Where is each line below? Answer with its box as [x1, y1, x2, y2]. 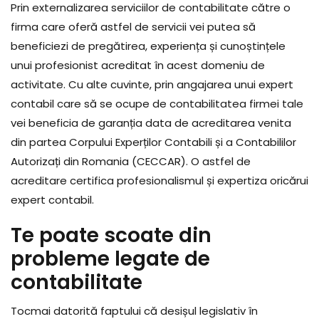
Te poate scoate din [11, 221, 211, 250]
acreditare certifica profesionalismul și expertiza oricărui [11, 173, 308, 189]
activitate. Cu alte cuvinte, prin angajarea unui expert [11, 77, 293, 93]
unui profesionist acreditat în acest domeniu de [11, 58, 265, 73]
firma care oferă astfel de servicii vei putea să [11, 19, 256, 35]
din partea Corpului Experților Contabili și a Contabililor [11, 135, 296, 150]
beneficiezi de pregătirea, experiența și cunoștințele [11, 38, 286, 54]
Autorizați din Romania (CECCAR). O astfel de [11, 154, 251, 169]
